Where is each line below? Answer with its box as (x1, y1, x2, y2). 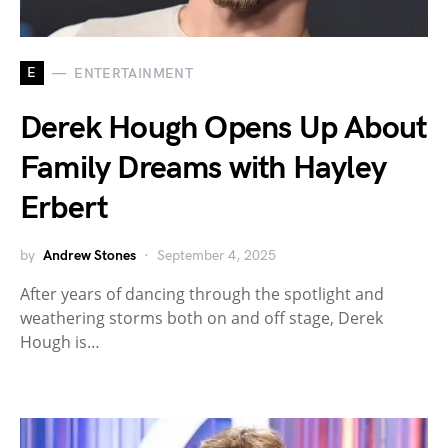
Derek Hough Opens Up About (20, 109, 428, 148)
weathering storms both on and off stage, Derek (20, 307, 383, 329)
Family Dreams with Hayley (20, 149, 387, 188)
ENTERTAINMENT (74, 64, 193, 82)
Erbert (20, 189, 109, 228)
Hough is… (20, 331, 100, 353)
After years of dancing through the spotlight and (20, 283, 384, 305)
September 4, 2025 (157, 247, 276, 264)
